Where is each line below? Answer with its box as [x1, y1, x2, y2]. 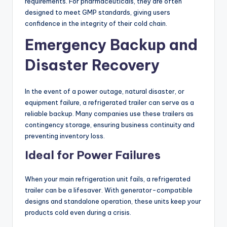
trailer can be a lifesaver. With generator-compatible [25, 186, 193, 195]
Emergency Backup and [25, 35, 198, 55]
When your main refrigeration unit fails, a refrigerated [25, 175, 191, 183]
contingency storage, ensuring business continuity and [25, 121, 195, 129]
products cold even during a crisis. [25, 208, 131, 217]
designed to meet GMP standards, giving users [25, 8, 170, 17]
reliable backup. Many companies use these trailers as [25, 109, 194, 118]
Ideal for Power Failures [25, 148, 161, 163]
